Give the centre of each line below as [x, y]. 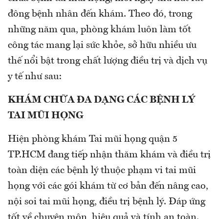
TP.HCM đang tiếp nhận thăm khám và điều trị [109, 155]
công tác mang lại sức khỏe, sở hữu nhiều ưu [102, 45]
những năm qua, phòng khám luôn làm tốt [99, 30]
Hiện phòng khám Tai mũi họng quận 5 [93, 139]
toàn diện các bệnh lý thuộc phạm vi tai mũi [102, 170]
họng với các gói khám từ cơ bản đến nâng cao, [108, 186]
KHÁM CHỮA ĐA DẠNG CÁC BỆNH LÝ [101, 100]
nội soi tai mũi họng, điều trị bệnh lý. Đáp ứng [107, 202]
